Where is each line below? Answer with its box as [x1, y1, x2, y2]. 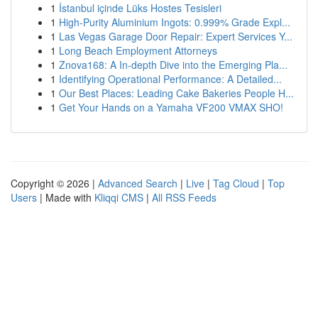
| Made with [37, 190, 94, 204]
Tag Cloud [213, 176, 259, 190]
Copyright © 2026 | [11, 176, 98, 190]
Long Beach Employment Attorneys [59, 43, 217, 57]
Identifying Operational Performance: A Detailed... [59, 72, 282, 86]
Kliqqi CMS [94, 190, 143, 204]
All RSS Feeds [152, 190, 216, 204]
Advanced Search [98, 176, 177, 190]
